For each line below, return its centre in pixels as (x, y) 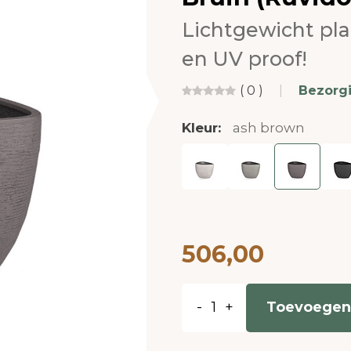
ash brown (268, 127)
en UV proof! (244, 58)
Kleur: (203, 127)
